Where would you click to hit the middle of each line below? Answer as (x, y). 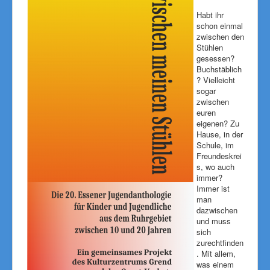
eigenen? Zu (218, 123)
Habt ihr (210, 15)
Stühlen (210, 47)
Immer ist (213, 188)
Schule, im (215, 145)
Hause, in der (220, 134)
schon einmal (220, 26)
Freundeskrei (219, 156)
